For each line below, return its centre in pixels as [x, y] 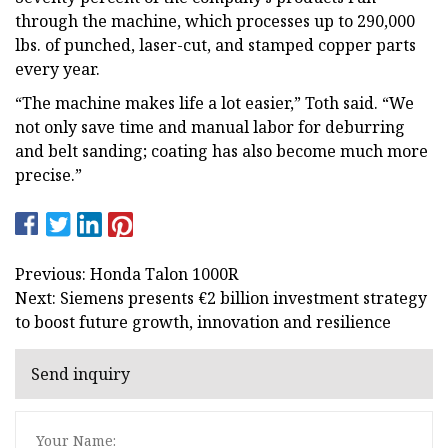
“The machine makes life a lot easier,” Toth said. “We [214, 102]
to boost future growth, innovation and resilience [203, 321]
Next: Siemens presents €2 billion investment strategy [221, 297]
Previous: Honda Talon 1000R [126, 273]
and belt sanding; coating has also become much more [221, 150]
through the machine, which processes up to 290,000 [215, 20]
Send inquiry [80, 374]
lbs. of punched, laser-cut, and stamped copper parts [215, 44]
